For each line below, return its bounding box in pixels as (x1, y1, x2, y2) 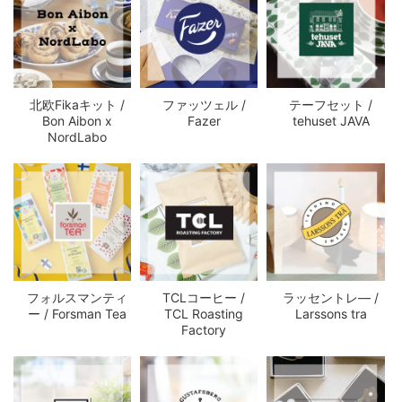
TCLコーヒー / (162, 290, 246, 306)
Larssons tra (294, 306, 367, 322)
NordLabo (48, 129, 108, 145)
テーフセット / (289, 97, 373, 113)
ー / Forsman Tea (28, 306, 127, 322)
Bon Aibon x (42, 113, 113, 129)
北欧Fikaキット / (30, 97, 126, 113)
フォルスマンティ (27, 290, 128, 306)
